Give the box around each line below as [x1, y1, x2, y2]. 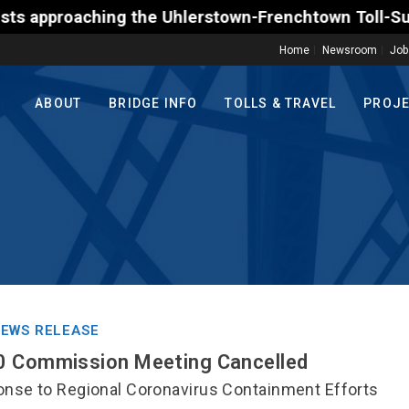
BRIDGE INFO [109, 96, 198, 111]
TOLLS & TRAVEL [225, 96, 337, 111]
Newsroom [322, 44, 378, 57]
